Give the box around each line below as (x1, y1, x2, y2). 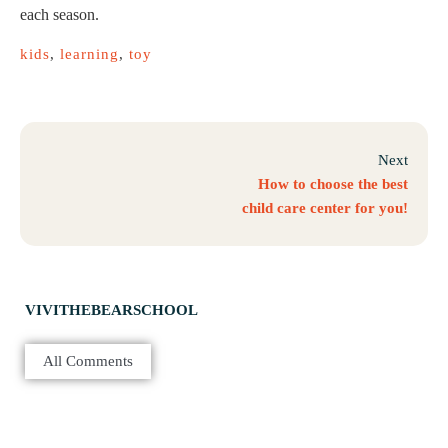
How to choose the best (258, 176, 408, 193)
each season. (20, 6, 99, 24)
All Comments (43, 353, 133, 370)
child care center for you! (242, 200, 408, 217)
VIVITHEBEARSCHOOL (25, 302, 198, 319)
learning (60, 46, 119, 63)
